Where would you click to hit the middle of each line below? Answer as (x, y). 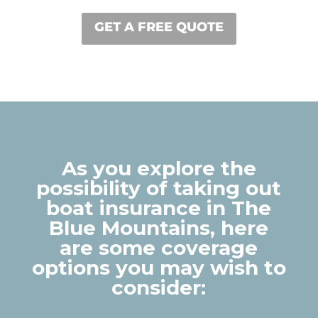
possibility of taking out (159, 188)
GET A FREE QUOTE (159, 27)
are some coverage (159, 247)
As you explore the (159, 168)
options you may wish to (159, 267)
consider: (159, 287)
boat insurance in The (159, 208)
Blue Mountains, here (159, 227)
